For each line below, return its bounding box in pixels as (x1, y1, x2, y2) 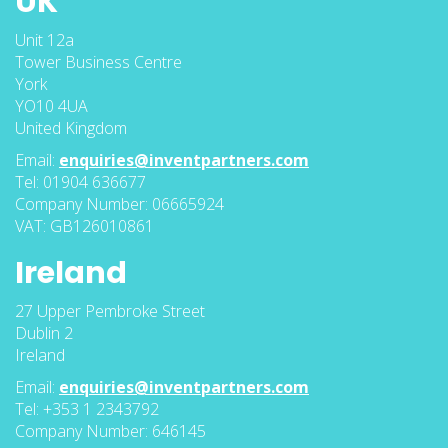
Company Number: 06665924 (15, 192, 224, 215)
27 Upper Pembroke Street (15, 299, 205, 322)
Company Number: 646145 (15, 419, 206, 442)
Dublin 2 (15, 321, 73, 344)
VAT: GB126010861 (15, 214, 154, 237)
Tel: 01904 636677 (15, 170, 146, 193)
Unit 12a (15, 28, 74, 51)
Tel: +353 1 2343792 (15, 397, 159, 420)
